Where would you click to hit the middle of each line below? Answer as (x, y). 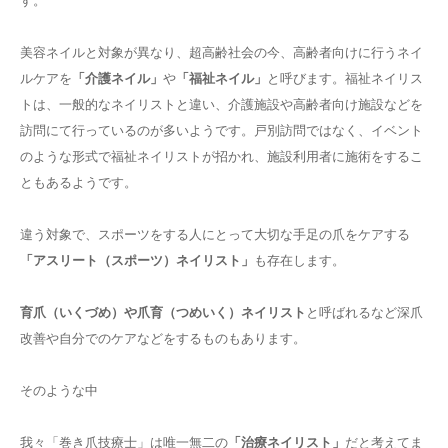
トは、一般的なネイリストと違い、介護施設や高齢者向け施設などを (221, 103)
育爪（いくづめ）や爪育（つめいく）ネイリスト (163, 311)
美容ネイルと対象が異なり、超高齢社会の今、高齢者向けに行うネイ (221, 51)
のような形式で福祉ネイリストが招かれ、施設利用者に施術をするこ (221, 155)
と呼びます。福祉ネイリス (345, 77)
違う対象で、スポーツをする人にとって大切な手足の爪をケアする (215, 233)
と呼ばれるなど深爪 (364, 311)
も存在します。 (299, 259)
